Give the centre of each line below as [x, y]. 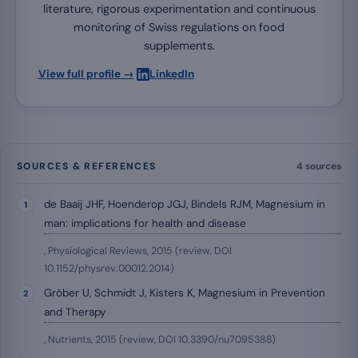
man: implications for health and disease [145, 223]
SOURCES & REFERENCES [87, 166]
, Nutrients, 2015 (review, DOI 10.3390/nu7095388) [160, 339]
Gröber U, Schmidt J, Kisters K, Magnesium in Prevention [185, 292]
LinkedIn [171, 74]
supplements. [179, 46]
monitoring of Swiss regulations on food [179, 28]
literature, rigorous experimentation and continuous [179, 9]
